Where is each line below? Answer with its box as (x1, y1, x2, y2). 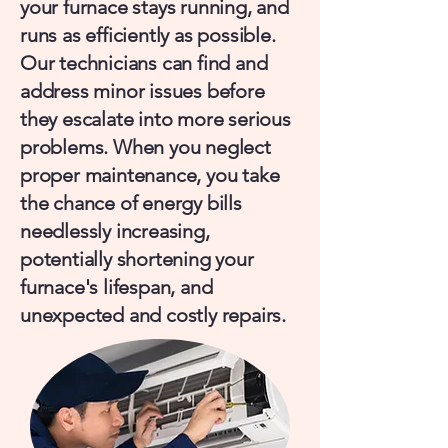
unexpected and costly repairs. (20, 303, 287, 327)
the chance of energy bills (20, 191, 242, 215)
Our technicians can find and (20, 51, 268, 75)
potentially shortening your (20, 247, 254, 271)
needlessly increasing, (20, 219, 210, 243)
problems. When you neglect (20, 135, 271, 159)
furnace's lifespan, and (20, 275, 213, 299)
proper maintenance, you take (20, 163, 280, 187)
